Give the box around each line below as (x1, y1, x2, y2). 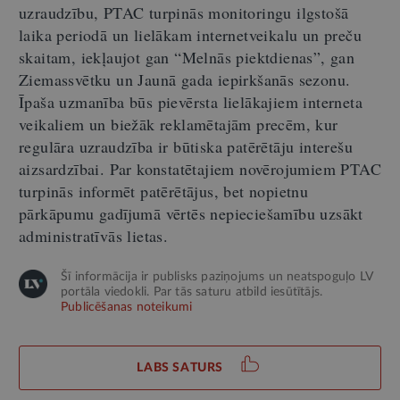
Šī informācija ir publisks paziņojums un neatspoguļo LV (61, 270, 373, 283)
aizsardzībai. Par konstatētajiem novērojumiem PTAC (19, 157, 381, 179)
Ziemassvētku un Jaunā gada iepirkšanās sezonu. (19, 68, 351, 90)
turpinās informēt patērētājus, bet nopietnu (19, 179, 309, 202)
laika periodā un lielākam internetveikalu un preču (19, 23, 362, 46)
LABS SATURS (137, 361, 223, 374)
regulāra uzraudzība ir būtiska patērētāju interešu (19, 135, 353, 157)
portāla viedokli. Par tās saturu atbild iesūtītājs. (61, 285, 323, 298)
